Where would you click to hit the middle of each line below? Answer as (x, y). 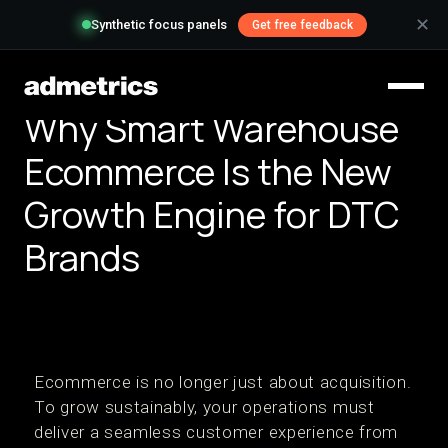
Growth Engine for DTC (212, 214)
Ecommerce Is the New (208, 171)
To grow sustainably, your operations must (204, 407)
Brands (82, 257)
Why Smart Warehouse (211, 128)
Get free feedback (302, 25)
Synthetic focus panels (158, 25)
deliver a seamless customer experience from (216, 432)
